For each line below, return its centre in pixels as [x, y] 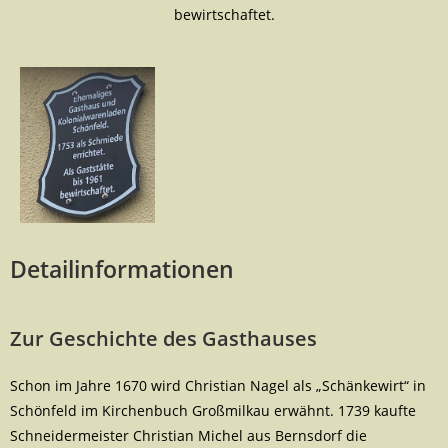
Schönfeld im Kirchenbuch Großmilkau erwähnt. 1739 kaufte [213, 411]
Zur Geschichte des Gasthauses [163, 339]
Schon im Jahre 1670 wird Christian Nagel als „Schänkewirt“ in [218, 386]
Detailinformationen [122, 269]
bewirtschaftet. [224, 14]
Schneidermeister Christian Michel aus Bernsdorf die [188, 436]
